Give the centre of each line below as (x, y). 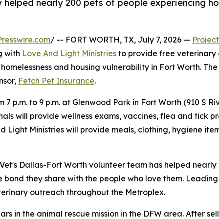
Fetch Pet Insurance (56, 80)
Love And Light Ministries (69, 53)
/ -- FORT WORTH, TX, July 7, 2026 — (121, 39)
